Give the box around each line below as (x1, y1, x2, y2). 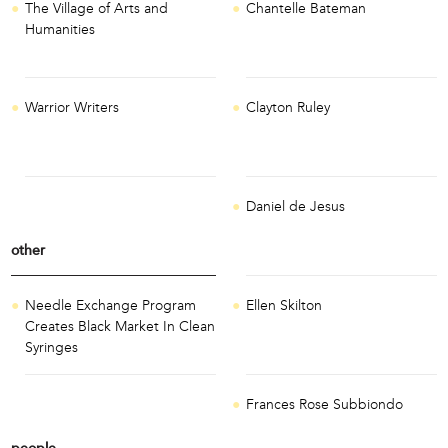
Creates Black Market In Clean (25, 317, 216, 335)
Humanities (25, 21, 96, 39)
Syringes (25, 338, 79, 356)
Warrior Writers (25, 99, 120, 117)
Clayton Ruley (246, 99, 331, 117)
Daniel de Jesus (246, 198, 346, 216)
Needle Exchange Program (25, 296, 197, 314)
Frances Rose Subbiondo (246, 396, 404, 414)
